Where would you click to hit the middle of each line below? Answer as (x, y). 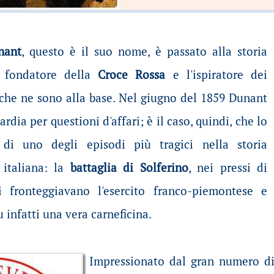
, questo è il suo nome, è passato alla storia (144, 51)
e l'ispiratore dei (216, 75)
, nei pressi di (228, 168)
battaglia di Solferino (129, 168)
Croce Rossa (132, 75)
